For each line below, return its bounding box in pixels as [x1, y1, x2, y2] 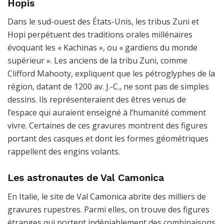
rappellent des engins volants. [7, 146, 120, 157]
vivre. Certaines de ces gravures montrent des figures [7, 120, 207, 131]
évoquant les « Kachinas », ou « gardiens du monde [7, 42, 197, 53]
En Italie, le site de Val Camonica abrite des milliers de [7, 190, 206, 202]
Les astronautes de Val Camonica [7, 171, 164, 183]
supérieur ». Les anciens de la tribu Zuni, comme [7, 55, 187, 66]
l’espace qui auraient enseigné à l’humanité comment [7, 107, 206, 118]
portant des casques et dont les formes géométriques [7, 133, 208, 144]
